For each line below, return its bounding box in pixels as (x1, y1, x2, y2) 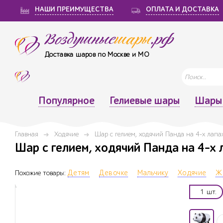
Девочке (99, 169, 128, 178)
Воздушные (45, 31, 114, 49)
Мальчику (137, 169, 169, 178)
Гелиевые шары (109, 95, 180, 107)
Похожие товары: (15, 169, 68, 178)
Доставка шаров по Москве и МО (45, 50, 150, 59)
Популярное (38, 95, 95, 107)
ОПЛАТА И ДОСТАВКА (146, 5, 219, 13)
